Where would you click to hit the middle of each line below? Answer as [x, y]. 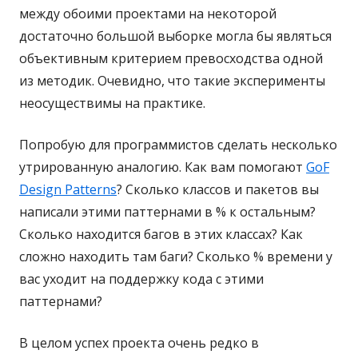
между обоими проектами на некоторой [148, 14]
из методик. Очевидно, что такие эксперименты [172, 81]
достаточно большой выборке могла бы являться [175, 36]
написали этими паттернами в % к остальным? [167, 212]
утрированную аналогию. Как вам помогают [163, 167]
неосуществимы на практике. [112, 103]
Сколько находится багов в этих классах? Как [161, 235]
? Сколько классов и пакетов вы [218, 190]
